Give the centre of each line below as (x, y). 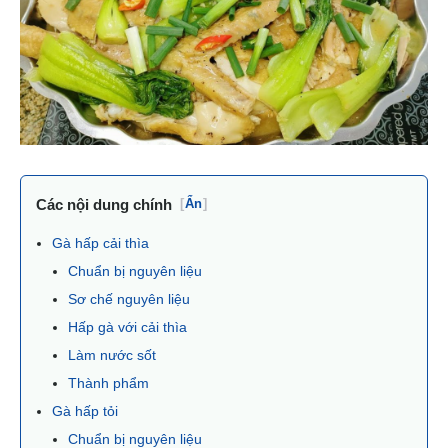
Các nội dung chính (104, 204)
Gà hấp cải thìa (102, 242)
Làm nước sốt (112, 354)
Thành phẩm (108, 382)
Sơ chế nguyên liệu (129, 298)
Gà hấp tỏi (85, 410)
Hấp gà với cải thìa (127, 326)
